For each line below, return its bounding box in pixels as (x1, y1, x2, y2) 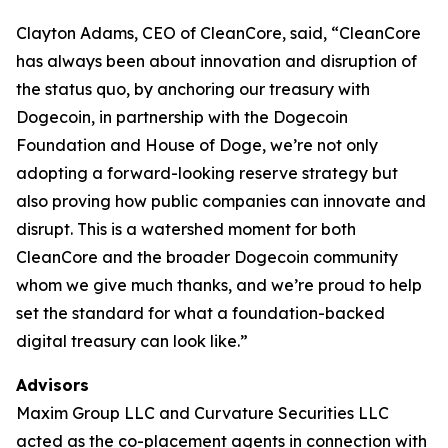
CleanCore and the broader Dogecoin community (16, 247, 398, 267)
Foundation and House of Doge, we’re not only (16, 135, 378, 155)
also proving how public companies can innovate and (16, 191, 426, 211)
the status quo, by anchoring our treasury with (16, 79, 370, 99)
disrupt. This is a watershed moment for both (16, 219, 356, 239)
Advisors (16, 375, 89, 395)
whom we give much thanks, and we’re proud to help (16, 275, 422, 295)
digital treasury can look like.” (16, 331, 248, 351)
